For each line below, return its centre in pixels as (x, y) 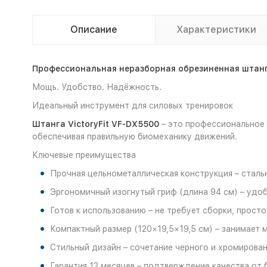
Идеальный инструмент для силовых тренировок (132, 106)
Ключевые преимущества (84, 155)
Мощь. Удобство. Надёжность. (97, 87)
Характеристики (216, 30)
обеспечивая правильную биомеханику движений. (134, 137)
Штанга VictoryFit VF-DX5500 (95, 124)
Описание (94, 30)
